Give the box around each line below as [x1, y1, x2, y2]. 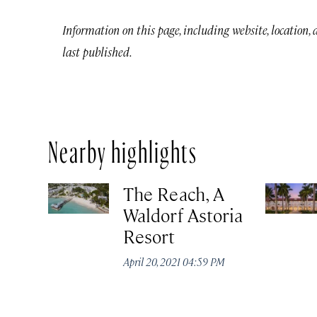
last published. [62, 44, 132, 60]
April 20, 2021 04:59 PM [123, 255, 226, 269]
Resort [123, 224, 175, 248]
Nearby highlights [48, 140, 197, 156]
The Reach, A [123, 182, 225, 206]
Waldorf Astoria [123, 203, 243, 227]
